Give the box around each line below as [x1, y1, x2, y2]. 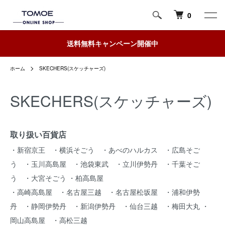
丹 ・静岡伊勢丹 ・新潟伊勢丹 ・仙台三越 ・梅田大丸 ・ [10, 201, 209, 211]
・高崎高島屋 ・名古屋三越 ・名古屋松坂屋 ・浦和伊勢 [10, 187, 200, 197]
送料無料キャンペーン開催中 [67, 38, 158, 48]
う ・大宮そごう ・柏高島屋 [10, 173, 110, 183]
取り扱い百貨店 [10, 129, 66, 140]
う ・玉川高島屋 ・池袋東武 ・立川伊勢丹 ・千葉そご [10, 159, 200, 169]
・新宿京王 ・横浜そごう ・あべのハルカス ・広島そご [10, 145, 200, 155]
